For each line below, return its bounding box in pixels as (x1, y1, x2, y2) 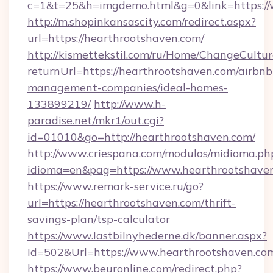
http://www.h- (94, 97, 166, 111)
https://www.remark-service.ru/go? (27, 179, 204, 193)
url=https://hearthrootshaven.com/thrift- (27, 196, 236, 210)
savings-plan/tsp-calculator (27, 212, 170, 226)
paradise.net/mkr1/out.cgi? (27, 113, 164, 127)
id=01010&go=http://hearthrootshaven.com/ (27, 130, 255, 144)
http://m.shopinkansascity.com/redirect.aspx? (27, 15, 256, 29)
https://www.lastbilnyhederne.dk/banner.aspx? (27, 229, 267, 243)
